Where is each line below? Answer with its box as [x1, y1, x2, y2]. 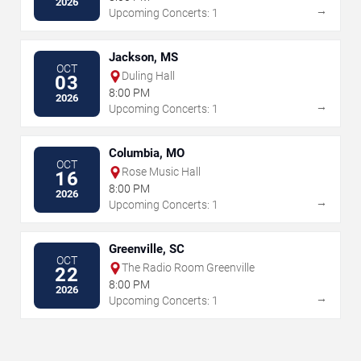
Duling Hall [122, 69, 175, 83]
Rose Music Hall [122, 165, 201, 179]
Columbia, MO [109, 146, 185, 161]
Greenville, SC [109, 242, 185, 257]
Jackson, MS [109, 50, 178, 65]
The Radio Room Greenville [122, 261, 255, 275]
